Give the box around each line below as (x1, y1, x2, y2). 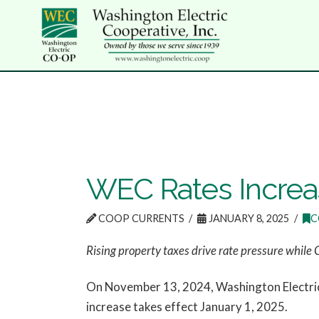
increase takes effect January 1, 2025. (85, 298, 288, 314)
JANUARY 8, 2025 (206, 212, 290, 225)
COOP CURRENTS (95, 212, 184, 225)
